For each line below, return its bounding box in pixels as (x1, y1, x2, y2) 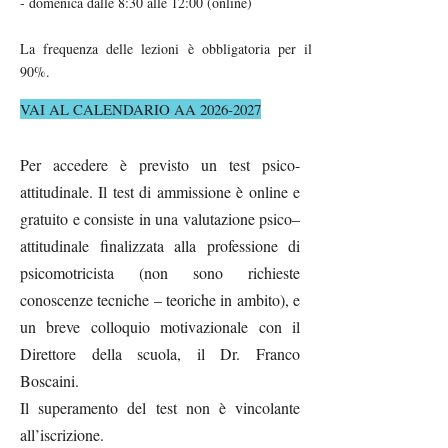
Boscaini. (20, 369, 79, 391)
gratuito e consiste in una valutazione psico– (20, 207, 300, 229)
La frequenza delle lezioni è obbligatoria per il (20, 38, 312, 58)
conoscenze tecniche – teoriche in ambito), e (20, 288, 300, 310)
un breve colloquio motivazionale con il (20, 315, 300, 337)
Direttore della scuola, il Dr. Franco (20, 342, 300, 364)
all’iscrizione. (20, 423, 104, 445)
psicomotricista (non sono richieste (20, 261, 300, 283)
